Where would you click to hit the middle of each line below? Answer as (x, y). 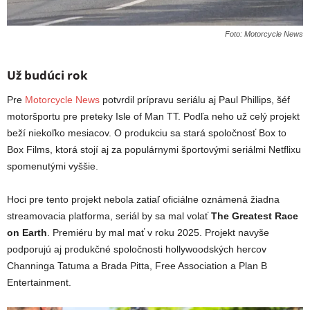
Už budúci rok (47, 75)
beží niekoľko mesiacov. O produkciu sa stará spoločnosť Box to (147, 133)
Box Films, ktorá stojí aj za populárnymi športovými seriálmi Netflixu (154, 150)
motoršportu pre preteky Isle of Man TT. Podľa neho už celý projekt (153, 117)
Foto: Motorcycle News (264, 34)
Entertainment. (39, 283)
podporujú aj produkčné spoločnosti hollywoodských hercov (137, 249)
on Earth (27, 233)
